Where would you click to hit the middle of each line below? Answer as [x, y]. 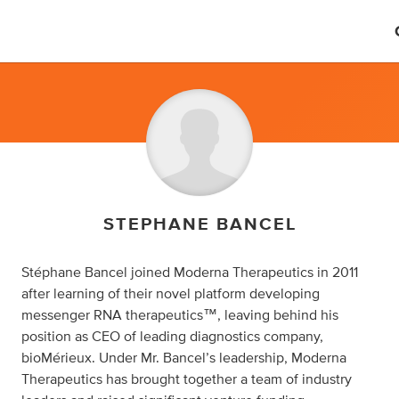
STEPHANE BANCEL [199, 224]
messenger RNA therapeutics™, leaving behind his [180, 315]
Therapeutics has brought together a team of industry [187, 379]
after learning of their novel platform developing [171, 294]
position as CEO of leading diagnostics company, [172, 337]
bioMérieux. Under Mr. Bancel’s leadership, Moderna [184, 358]
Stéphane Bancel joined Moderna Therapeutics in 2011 [190, 273]
